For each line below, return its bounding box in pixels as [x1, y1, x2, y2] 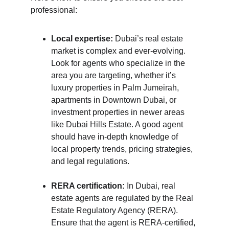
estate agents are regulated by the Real [51, 194, 195, 202]
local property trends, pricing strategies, [51, 145, 195, 153]
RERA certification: [51, 181, 125, 190]
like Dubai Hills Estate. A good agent [51, 120, 185, 129]
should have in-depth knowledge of [51, 132, 180, 141]
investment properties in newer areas [51, 108, 187, 117]
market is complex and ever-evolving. [51, 47, 188, 55]
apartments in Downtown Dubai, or [51, 96, 178, 104]
